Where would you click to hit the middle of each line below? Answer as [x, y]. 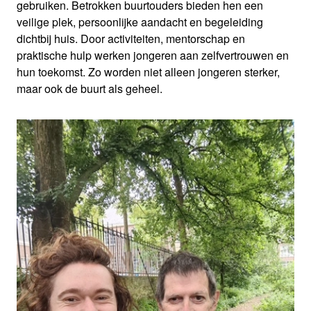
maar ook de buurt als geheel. [90, 89]
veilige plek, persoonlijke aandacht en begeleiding [140, 22]
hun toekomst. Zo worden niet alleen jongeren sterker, [148, 72]
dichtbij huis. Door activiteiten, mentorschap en [131, 39]
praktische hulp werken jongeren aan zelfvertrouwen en [153, 56]
